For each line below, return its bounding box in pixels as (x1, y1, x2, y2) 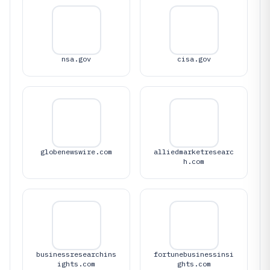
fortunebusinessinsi (154, 250, 234, 259)
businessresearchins (36, 250, 116, 259)
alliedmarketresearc (154, 147, 234, 156)
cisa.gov (177, 54, 211, 63)
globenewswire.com (40, 147, 112, 156)
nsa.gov (61, 54, 91, 63)
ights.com (57, 259, 95, 268)
